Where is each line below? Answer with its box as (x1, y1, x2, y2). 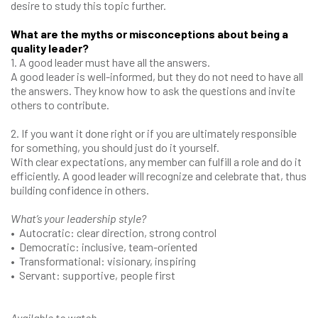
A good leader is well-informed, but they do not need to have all (11, 70, 303, 83)
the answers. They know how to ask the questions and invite (11, 84, 295, 97)
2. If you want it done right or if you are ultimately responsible (11, 126, 297, 140)
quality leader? (11, 41, 91, 55)
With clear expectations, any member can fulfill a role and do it (11, 155, 302, 168)
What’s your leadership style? (11, 212, 148, 225)
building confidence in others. (11, 183, 153, 197)
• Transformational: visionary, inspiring (11, 254, 198, 268)
